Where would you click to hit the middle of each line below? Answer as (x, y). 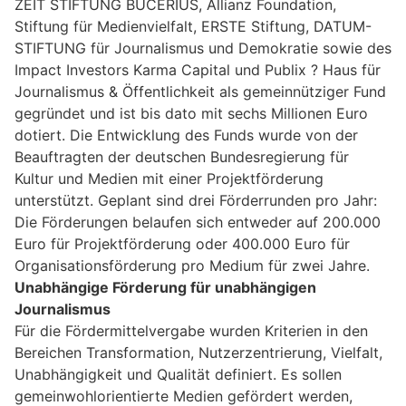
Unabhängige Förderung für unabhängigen (165, 287)
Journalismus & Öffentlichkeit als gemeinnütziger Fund (200, 91)
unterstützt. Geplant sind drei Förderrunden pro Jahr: (196, 200)
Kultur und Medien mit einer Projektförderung (169, 178)
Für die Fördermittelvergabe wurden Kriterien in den (191, 330)
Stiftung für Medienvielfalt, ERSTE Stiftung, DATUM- (193, 26)
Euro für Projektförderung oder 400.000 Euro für (182, 243)
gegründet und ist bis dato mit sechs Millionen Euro (191, 113)
